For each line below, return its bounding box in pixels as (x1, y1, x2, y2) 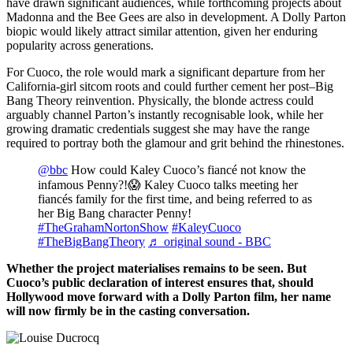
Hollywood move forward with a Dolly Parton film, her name (6, 290, 331, 304)
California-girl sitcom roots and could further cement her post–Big (6, 80, 333, 94)
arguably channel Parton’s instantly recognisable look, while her (6, 108, 323, 122)
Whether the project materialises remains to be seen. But (6, 262, 307, 276)
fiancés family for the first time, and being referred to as (38, 192, 312, 206)
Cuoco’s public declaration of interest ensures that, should (6, 276, 314, 290)
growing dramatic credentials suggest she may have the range (6, 122, 310, 136)
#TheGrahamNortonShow (38, 221, 169, 235)
